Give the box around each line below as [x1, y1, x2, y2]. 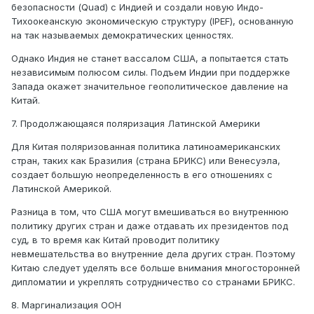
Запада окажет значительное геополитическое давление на [11, 81, 288, 93]
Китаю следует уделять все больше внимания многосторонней [11, 262, 300, 274]
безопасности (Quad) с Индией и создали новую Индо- [11, 1, 264, 13]
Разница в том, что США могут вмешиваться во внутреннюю [11, 206, 289, 218]
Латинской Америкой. [11, 183, 111, 195]
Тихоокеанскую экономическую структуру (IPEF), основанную [11, 15, 294, 27]
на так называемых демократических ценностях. [11, 29, 236, 41]
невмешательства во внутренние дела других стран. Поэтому [11, 248, 295, 260]
